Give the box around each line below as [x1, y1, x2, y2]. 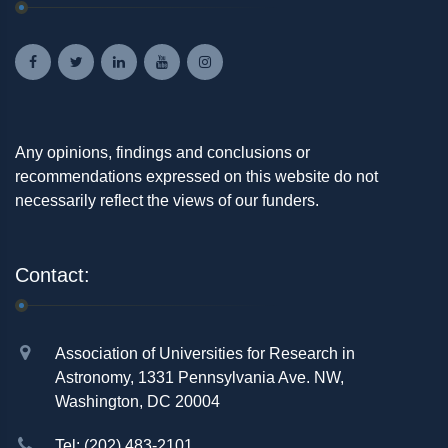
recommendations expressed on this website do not [15, 168, 378, 186]
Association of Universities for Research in [55, 345, 355, 363]
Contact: [15, 264, 90, 287]
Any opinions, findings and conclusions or [15, 144, 310, 162]
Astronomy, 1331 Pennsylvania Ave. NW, [55, 369, 344, 387]
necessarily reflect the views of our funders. [15, 192, 319, 210]
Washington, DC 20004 [55, 393, 220, 411]
